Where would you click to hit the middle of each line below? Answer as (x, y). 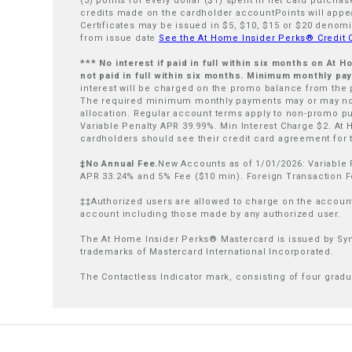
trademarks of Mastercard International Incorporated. (207, 252)
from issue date (120, 38)
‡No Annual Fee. (119, 164)
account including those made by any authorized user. (211, 214)
